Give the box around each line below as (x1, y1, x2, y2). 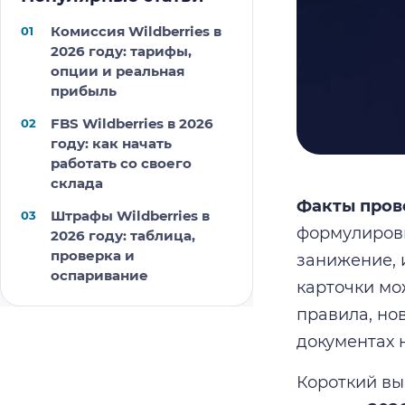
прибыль (51, 82, 117, 99)
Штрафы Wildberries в (51, 207, 210, 224)
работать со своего (51, 155, 192, 172)
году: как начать (51, 135, 172, 152)
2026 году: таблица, (51, 227, 195, 244)
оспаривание (51, 267, 148, 284)
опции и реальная (51, 62, 184, 80)
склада (51, 174, 103, 192)
